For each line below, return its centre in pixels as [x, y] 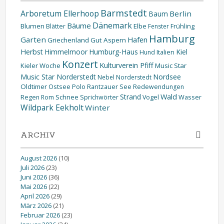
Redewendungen [158, 86]
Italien [165, 52]
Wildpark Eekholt [52, 107]
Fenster [158, 26]
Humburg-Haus [113, 51]
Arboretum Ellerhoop [60, 13]
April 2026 [35, 196]
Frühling [182, 26]
